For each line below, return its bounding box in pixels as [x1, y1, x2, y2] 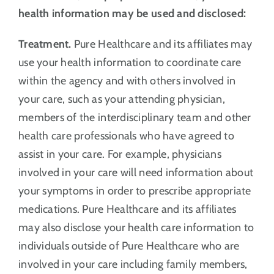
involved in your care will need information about [18, 165, 254, 179]
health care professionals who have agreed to [18, 128, 234, 143]
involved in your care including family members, [18, 257, 248, 271]
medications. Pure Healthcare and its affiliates [18, 202, 237, 216]
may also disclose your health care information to [18, 220, 254, 234]
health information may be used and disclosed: [18, 6, 246, 20]
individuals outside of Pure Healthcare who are [18, 239, 240, 253]
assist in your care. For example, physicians [18, 147, 221, 161]
